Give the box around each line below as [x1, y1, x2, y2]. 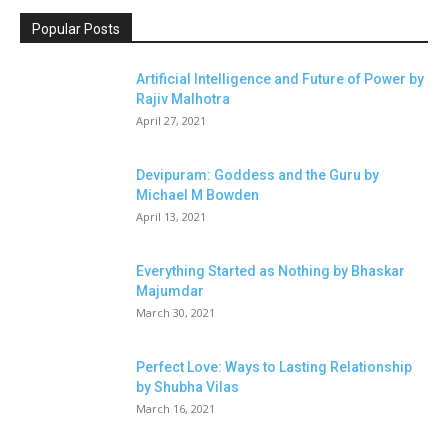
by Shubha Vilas [136, 379, 239, 396]
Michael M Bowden [136, 187, 259, 204]
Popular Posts [32, 21, 120, 38]
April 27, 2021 [136, 113, 206, 129]
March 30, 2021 [136, 305, 215, 321]
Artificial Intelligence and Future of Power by [136, 71, 424, 88]
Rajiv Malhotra [136, 91, 230, 108]
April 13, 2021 [136, 209, 206, 225]
